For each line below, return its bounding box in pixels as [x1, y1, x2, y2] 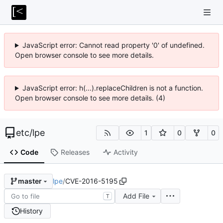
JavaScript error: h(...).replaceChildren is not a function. [22, 84, 203, 92]
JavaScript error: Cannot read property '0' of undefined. [22, 41, 205, 49]
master [17, 177, 42, 186]
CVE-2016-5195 [65, 176, 118, 185]
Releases [60, 148, 90, 157]
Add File [122, 191, 149, 200]
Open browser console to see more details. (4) [15, 94, 165, 102]
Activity [113, 148, 138, 157]
